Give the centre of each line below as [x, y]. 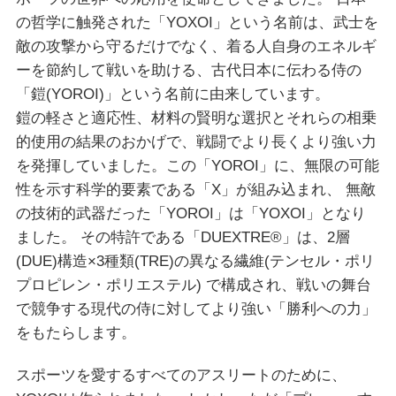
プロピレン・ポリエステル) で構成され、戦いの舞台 [193, 286]
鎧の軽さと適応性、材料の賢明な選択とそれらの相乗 [196, 118]
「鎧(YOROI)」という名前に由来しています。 [172, 95]
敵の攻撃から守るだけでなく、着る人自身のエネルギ [196, 47]
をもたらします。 [76, 333]
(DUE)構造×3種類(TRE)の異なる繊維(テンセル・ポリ [195, 262]
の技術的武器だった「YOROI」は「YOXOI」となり [190, 214]
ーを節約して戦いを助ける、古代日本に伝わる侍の [188, 71]
